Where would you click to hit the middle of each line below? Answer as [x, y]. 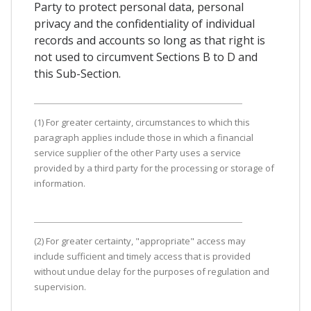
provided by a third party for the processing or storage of [154, 168]
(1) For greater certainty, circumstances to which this [142, 122]
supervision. [60, 286]
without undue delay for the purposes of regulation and [152, 271]
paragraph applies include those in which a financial [144, 137]
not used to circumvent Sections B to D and [146, 57]
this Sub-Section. [77, 73]
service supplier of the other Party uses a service [137, 152]
